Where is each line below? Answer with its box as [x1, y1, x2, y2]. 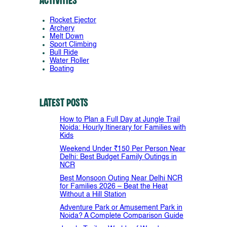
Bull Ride [50, 49, 78, 56]
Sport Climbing [50, 41, 97, 48]
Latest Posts [40, 97, 88, 109]
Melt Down [50, 32, 84, 40]
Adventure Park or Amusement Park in [60, 204, 182, 211]
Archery [50, 24, 74, 32]
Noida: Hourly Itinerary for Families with [60, 124, 186, 131]
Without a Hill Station [60, 191, 126, 198]
